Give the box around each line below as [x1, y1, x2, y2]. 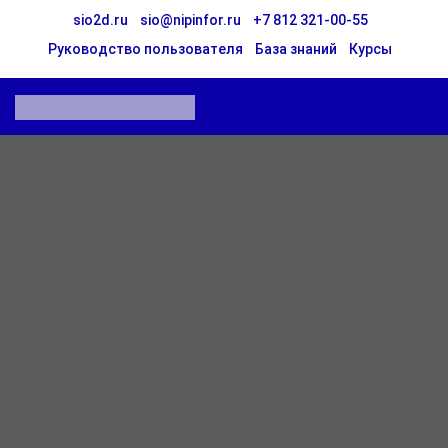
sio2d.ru [72, 12, 128, 28]
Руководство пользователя [48, 41, 243, 57]
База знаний [255, 41, 337, 57]
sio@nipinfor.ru [139, 12, 241, 28]
